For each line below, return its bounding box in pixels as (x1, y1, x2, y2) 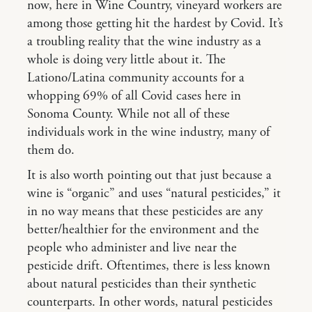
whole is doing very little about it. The (27, 52, 226, 68)
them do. (27, 142, 75, 159)
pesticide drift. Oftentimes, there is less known (27, 258, 270, 274)
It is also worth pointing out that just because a (27, 167, 272, 184)
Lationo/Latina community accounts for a (27, 70, 244, 86)
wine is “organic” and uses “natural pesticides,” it (27, 185, 281, 202)
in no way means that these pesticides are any (27, 203, 263, 220)
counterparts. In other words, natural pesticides (27, 294, 272, 311)
